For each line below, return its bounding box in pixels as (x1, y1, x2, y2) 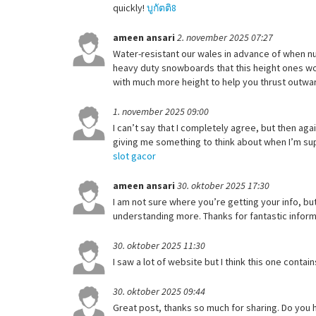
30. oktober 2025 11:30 (113, 238, 205, 252)
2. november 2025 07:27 (177, 30, 273, 44)
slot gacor (113, 149, 156, 162)
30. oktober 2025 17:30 (177, 178, 269, 192)
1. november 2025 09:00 (113, 104, 209, 118)
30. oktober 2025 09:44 (113, 284, 205, 298)
